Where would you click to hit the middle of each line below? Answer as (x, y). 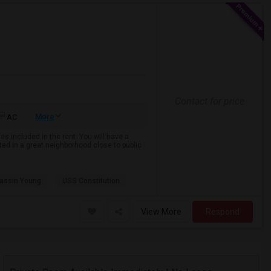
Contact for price (209, 101)
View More (161, 212)
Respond (223, 212)
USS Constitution (91, 181)
